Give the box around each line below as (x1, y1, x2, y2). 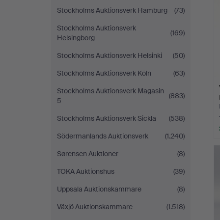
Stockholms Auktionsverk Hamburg (57, 6, 167, 15)
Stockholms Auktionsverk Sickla (57, 114, 156, 123)
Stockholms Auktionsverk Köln (57, 69, 151, 78)
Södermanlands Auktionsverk (57, 132, 148, 140)
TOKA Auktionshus (57, 167, 114, 176)
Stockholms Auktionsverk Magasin (57, 86, 164, 95)
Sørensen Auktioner (57, 149, 118, 158)
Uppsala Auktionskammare (57, 185, 141, 193)
